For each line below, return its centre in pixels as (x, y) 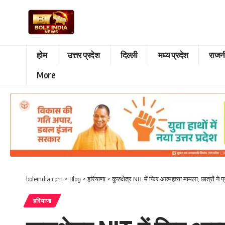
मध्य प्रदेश (173, 55)
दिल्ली (129, 55)
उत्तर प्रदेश (84, 55)
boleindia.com (44, 179)
